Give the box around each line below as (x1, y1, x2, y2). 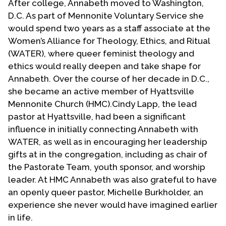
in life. (8, 212, 33, 222)
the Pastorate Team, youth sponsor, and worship (8, 161, 205, 172)
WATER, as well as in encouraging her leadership (8, 136, 207, 147)
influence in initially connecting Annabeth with (8, 124, 198, 134)
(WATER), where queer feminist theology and (8, 48, 194, 59)
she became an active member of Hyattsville (8, 86, 194, 96)
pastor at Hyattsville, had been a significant (8, 111, 186, 122)
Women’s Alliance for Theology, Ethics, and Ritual (8, 35, 210, 46)
